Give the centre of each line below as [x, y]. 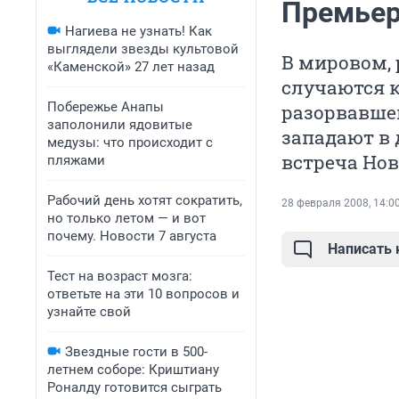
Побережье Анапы [106, 107]
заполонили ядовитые [120, 125]
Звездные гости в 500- [136, 352]
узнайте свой [89, 312]
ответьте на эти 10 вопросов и [143, 294]
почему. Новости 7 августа [132, 236]
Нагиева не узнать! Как [138, 31]
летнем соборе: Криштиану [133, 370]
